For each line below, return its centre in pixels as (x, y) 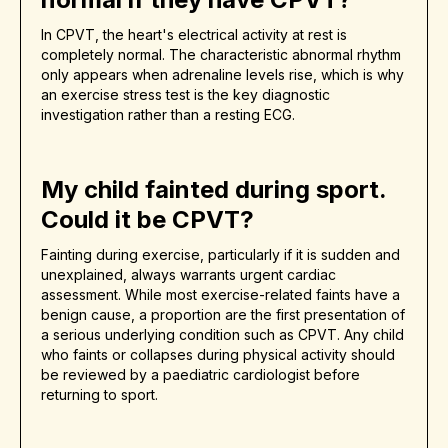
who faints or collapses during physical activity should (218, 355)
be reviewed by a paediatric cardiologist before (200, 375)
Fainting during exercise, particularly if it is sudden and (220, 255)
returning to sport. (99, 395)
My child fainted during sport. (213, 190)
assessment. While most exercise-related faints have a (220, 295)
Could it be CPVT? (147, 220)
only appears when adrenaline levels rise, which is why (222, 75)
